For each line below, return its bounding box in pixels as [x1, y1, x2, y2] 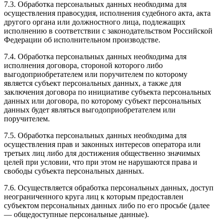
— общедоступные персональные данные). [4, 210, 149, 219]
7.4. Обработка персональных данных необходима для [4, 52, 186, 61]
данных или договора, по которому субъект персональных [4, 96, 201, 105]
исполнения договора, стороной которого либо [4, 61, 163, 70]
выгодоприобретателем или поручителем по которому [4, 70, 187, 78]
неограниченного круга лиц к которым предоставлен [4, 192, 184, 201]
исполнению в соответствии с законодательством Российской [4, 26, 213, 35]
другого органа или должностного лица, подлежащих [4, 17, 185, 26]
